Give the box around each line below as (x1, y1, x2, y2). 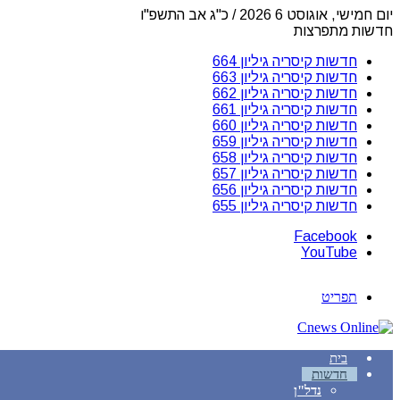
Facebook (294, 229, 357, 244)
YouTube (301, 245, 357, 260)
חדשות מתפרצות (294, 23, 393, 38)
